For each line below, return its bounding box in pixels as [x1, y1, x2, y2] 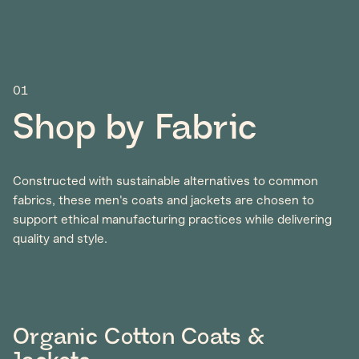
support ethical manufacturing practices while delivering [13, 212, 332, 227]
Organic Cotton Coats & [13, 325, 265, 350]
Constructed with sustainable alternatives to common [13, 174, 318, 188]
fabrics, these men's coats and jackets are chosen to [13, 193, 314, 208]
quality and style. [13, 232, 107, 246]
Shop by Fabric [13, 109, 257, 149]
